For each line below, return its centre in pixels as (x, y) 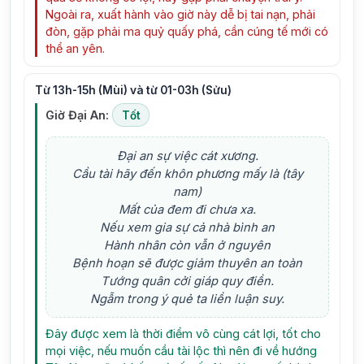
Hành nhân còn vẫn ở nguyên (188, 245)
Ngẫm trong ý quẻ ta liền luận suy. (188, 299)
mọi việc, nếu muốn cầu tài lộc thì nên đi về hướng (182, 350)
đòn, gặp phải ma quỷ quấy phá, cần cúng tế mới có (187, 31)
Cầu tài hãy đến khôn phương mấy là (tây (187, 173)
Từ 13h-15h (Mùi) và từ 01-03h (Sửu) (133, 91)
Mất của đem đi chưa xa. (188, 209)
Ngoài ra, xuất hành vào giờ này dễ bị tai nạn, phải (181, 14)
